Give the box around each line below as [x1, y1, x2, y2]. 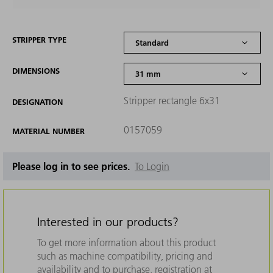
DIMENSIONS [12, 66, 60, 76]
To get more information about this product [37, 236, 216, 249]
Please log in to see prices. [12, 160, 135, 173]
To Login [135, 160, 169, 173]
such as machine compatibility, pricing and [37, 250, 213, 263]
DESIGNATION [12, 97, 63, 107]
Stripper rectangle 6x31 [123, 94, 220, 107]
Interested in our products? [37, 214, 179, 230]
